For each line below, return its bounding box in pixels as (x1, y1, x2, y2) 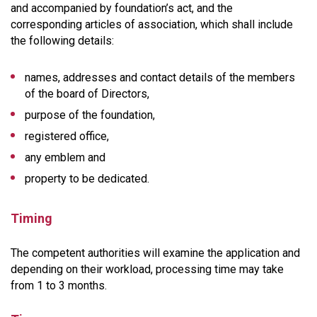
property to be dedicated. (25, 171, 149, 185)
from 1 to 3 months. (11, 278, 107, 292)
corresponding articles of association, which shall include (11, 17, 293, 31)
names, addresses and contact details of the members (25, 70, 295, 84)
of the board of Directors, (25, 86, 149, 100)
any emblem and (25, 150, 105, 164)
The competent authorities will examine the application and (11, 246, 300, 260)
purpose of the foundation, (25, 108, 155, 122)
